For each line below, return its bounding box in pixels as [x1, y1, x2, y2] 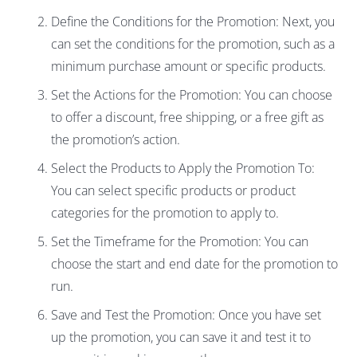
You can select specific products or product [51, 182, 296, 200]
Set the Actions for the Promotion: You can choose [51, 86, 332, 104]
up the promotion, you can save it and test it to [51, 328, 311, 347]
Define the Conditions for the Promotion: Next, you [51, 13, 335, 31]
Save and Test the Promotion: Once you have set [51, 306, 321, 324]
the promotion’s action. [51, 131, 180, 149]
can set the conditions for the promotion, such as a [51, 35, 335, 53]
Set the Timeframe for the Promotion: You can [51, 233, 308, 251]
